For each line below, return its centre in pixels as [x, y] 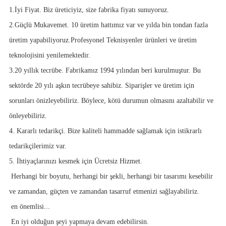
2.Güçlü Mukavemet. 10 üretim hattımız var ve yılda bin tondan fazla [108, 25]
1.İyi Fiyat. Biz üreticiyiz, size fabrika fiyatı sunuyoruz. [89, 10]
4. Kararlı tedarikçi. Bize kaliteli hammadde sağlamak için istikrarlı [105, 131]
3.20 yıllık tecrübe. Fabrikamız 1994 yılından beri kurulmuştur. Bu [105, 70]
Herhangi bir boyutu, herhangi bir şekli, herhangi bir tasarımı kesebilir [111, 176]
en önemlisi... [29, 206]
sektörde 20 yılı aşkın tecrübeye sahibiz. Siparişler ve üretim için [101, 85]
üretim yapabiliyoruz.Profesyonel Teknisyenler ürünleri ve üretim [103, 40]
